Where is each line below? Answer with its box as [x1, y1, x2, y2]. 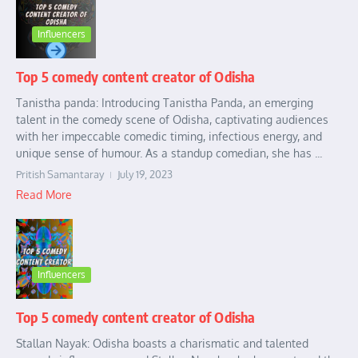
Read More [16, 187, 72, 201]
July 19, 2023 [117, 167, 173, 181]
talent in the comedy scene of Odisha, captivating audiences [16, 112, 328, 126]
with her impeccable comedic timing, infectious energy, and [16, 129, 322, 143]
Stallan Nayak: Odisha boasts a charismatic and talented [16, 336, 308, 351]
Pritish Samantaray [16, 167, 104, 181]
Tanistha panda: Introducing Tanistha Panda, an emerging [16, 95, 313, 109]
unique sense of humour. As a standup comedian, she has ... [16, 145, 322, 160]
